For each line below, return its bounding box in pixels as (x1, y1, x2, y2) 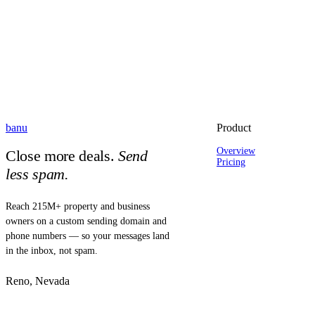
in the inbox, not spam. (6, 245, 98, 257)
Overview (217, 146, 255, 157)
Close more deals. (6, 147, 115, 165)
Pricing (217, 157, 245, 168)
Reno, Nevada (6, 275, 70, 288)
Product (217, 122, 251, 134)
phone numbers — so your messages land (6, 231, 169, 242)
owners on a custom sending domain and (6, 216, 167, 227)
